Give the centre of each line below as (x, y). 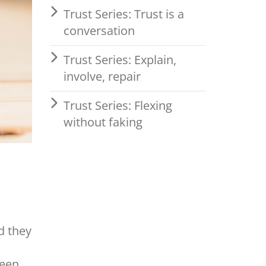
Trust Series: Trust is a (123, 14)
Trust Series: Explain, (120, 60)
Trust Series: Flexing (118, 105)
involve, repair (102, 76)
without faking (103, 122)
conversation (99, 31)
